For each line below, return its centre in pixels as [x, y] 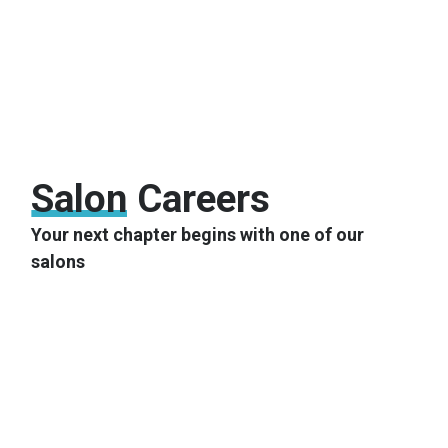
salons [58, 262]
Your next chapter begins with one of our [198, 235]
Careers [199, 199]
